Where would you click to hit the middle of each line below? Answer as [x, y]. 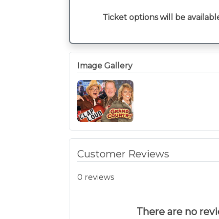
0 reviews [96, 177]
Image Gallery [105, 66]
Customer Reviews [123, 154]
